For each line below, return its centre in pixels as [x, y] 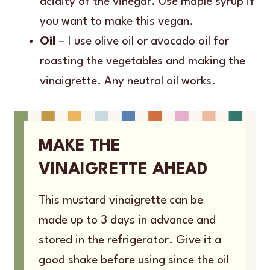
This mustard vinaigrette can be [121, 200]
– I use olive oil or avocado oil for [142, 41]
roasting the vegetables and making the [143, 61]
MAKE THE [80, 146]
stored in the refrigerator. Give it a [130, 240]
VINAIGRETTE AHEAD [123, 170]
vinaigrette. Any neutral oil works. [128, 81]
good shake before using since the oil [134, 260]
